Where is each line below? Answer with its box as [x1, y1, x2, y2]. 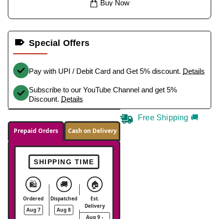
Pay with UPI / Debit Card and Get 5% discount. [29, 67, 183, 76]
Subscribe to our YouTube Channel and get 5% [29, 85, 177, 94]
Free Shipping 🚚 [138, 113, 198, 122]
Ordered [23, 195, 44, 202]
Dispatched [50, 195, 78, 202]
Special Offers [29, 38, 90, 48]
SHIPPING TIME [34, 157, 94, 166]
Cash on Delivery [67, 126, 117, 135]
